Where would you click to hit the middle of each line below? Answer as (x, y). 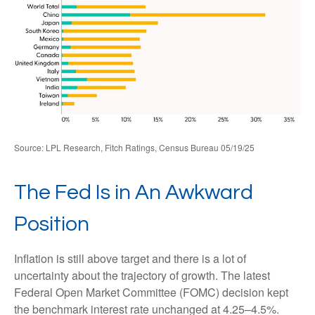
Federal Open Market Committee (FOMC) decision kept (151, 292)
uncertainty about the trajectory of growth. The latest (142, 276)
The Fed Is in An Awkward (134, 193)
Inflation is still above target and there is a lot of (130, 259)
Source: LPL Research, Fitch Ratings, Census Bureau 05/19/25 (134, 148)
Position (52, 224)
